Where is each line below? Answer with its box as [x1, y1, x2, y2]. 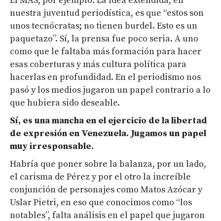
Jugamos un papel [131, 128, 206, 140]
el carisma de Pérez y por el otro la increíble [10, 171, 191, 183]
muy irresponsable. [10, 141, 94, 152]
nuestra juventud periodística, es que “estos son [10, 7, 204, 19]
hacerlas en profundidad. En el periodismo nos [10, 72, 201, 83]
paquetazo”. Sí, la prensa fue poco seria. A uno [10, 33, 198, 45]
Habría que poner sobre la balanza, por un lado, [10, 158, 206, 170]
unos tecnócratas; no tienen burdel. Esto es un [10, 20, 197, 32]
